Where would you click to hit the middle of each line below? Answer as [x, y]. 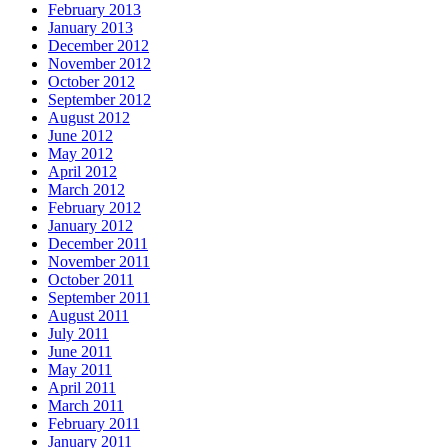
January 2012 [90, 225]
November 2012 [99, 63]
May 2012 [80, 153]
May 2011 [80, 369]
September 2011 [99, 297]
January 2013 [90, 27]
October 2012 [91, 81]
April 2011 [82, 387]
